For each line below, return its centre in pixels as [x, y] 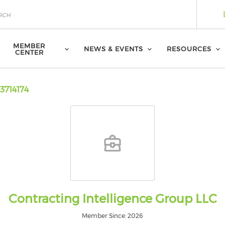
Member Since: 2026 [113, 216]
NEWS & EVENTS [114, 49]
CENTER [29, 52]
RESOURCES [189, 49]
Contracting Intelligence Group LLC [113, 199]
